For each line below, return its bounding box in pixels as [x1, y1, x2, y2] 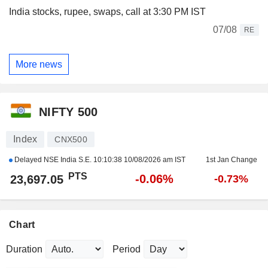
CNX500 [54, 135, 87, 145]
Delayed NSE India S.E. [13, 156, 93, 165]
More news [16, 59, 62, 69]
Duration [6, 244, 42, 255]
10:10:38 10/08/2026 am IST [93, 156, 185, 165]
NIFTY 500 [39, 105, 98, 118]
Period [112, 244, 141, 255]
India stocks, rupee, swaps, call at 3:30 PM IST [9, 7, 206, 17]
